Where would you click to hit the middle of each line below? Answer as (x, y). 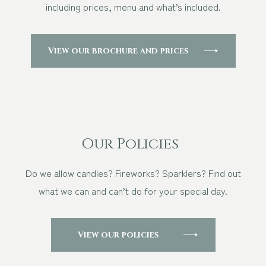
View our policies (118, 235)
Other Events (124, 29)
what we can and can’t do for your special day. (133, 191)
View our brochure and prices (118, 51)
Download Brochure (133, 114)
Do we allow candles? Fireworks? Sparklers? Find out (133, 173)
